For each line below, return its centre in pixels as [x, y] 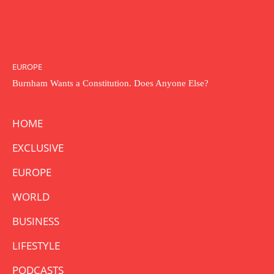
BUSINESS [36, 221]
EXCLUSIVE [38, 147]
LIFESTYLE [36, 245]
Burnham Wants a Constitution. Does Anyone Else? [110, 83]
